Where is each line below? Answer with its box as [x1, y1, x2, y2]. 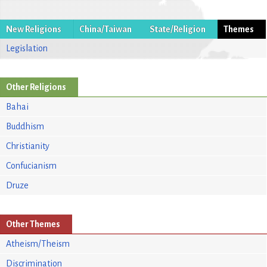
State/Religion [150, 24, 206, 34]
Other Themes [6, 219, 60, 229]
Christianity [6, 141, 49, 151]
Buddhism [6, 121, 44, 131]
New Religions [6, 24, 61, 34]
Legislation [6, 43, 48, 53]
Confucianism [6, 160, 57, 170]
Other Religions [6, 82, 66, 92]
